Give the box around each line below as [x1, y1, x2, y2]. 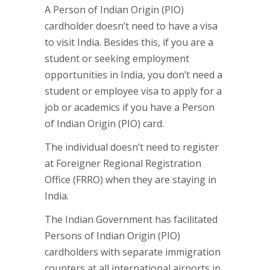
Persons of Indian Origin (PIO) [45, 229, 180, 242]
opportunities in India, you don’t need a [45, 68, 222, 81]
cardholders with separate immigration [45, 245, 221, 259]
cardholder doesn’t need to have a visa [45, 19, 218, 33]
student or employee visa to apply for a [45, 84, 222, 98]
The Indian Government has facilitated [45, 213, 218, 226]
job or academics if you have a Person [45, 101, 215, 114]
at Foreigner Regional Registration [45, 157, 201, 170]
